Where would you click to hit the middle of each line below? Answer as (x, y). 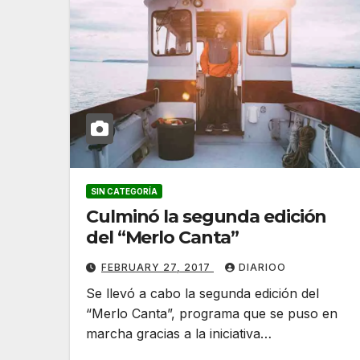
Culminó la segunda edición (207, 217)
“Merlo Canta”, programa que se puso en (212, 314)
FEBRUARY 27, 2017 (157, 268)
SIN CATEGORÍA (124, 192)
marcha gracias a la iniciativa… (179, 334)
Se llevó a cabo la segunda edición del (202, 294)
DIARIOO (262, 268)
